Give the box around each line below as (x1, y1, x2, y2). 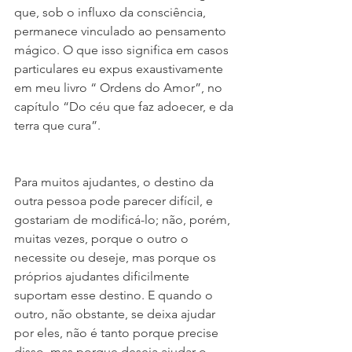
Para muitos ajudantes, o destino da (14, 174, 217, 189)
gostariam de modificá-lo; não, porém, (14, 212, 233, 227)
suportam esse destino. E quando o (14, 288, 216, 302)
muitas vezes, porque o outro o (14, 231, 192, 246)
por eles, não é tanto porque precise (14, 325, 222, 340)
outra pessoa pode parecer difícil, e (14, 193, 216, 208)
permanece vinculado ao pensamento (14, 24, 229, 38)
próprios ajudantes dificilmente (14, 269, 192, 284)
